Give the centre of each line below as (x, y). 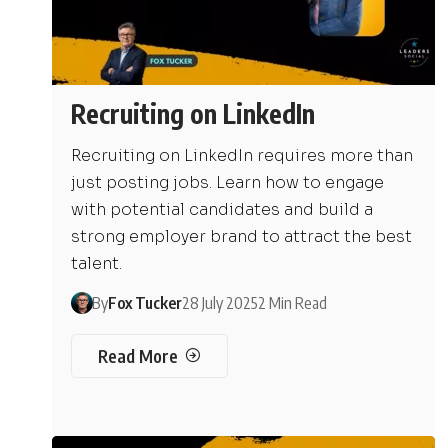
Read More (137, 355)
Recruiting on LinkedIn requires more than (242, 155)
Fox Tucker (144, 302)
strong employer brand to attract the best (242, 236)
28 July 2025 (219, 302)
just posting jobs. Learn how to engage (228, 182)
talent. (97, 263)
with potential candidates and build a (222, 209)
